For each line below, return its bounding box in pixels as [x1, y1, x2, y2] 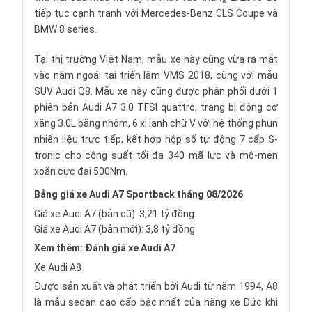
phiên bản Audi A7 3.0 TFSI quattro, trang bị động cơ [34, 102, 278, 113]
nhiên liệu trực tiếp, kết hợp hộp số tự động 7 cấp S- [34, 134, 278, 145]
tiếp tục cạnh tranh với [34, 8, 141, 19]
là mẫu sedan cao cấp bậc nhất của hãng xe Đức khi [34, 297, 278, 308]
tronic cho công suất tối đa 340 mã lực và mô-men [34, 150, 278, 161]
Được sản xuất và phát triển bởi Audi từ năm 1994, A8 [34, 281, 278, 292]
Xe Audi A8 [34, 262, 81, 273]
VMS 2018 [164, 70, 210, 81]
